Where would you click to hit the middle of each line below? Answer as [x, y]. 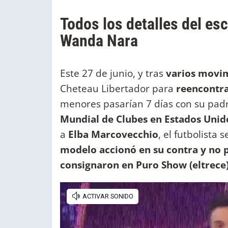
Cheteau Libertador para [118, 88]
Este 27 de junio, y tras [113, 73]
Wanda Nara [99, 40]
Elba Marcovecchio [113, 134]
